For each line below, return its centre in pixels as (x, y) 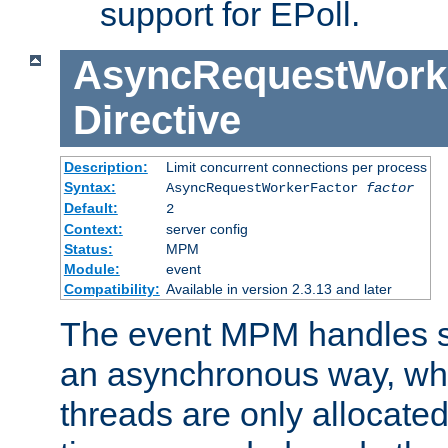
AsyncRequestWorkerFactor (265, 187)
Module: (91, 268)
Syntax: (89, 186)
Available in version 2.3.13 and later (278, 288)
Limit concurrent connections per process (296, 166)
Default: (90, 207)
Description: (105, 166)
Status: (88, 248)
